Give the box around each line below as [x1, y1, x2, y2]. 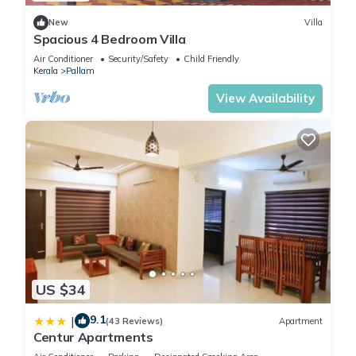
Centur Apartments [33, 329, 153, 346]
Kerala [33, 64, 58, 76]
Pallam [66, 64, 95, 76]
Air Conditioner [33, 52, 93, 64]
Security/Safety [108, 52, 168, 64]
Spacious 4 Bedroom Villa [33, 30, 186, 47]
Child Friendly [184, 52, 239, 64]
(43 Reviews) [106, 315, 163, 327]
